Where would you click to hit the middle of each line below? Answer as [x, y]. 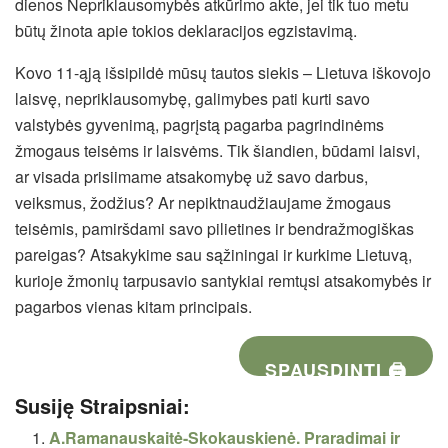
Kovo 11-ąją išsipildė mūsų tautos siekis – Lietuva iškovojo [223, 73]
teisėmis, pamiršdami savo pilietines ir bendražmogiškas [214, 229]
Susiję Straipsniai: [102, 406]
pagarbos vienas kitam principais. [133, 307]
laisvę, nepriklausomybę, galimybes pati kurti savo [192, 99]
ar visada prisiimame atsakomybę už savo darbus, [191, 177]
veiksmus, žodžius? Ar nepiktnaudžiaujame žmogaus [203, 203]
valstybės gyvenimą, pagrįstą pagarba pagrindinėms [199, 125]
